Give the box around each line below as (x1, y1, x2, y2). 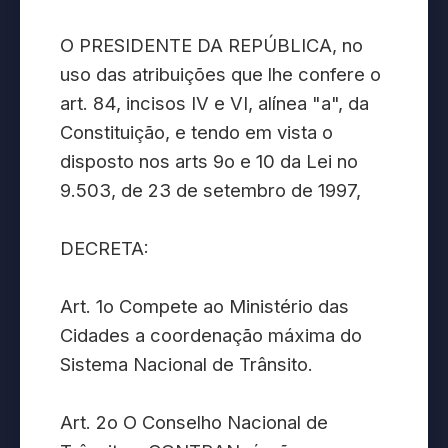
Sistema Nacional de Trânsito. (60, 353, 313, 376)
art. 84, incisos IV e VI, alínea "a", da (60, 92, 369, 115)
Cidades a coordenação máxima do (60, 324, 362, 347)
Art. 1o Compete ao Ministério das (60, 295, 349, 318)
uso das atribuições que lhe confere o (60, 63, 381, 86)
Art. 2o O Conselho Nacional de (60, 411, 328, 434)
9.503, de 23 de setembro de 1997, (60, 179, 361, 202)
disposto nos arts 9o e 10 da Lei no (60, 150, 358, 173)
